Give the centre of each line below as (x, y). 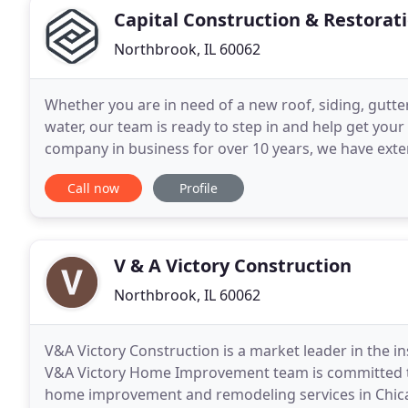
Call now (93, 188)
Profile (199, 188)
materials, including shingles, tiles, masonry (195, 170)
